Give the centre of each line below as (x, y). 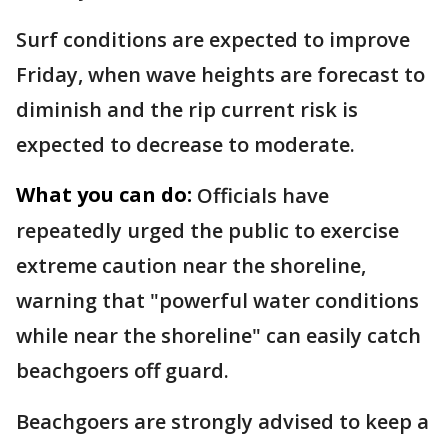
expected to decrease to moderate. (185, 144)
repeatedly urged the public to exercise (207, 230)
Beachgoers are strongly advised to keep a (222, 421)
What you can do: (104, 194)
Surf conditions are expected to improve (213, 39)
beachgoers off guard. (122, 370)
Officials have (263, 195)
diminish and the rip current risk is (187, 109)
